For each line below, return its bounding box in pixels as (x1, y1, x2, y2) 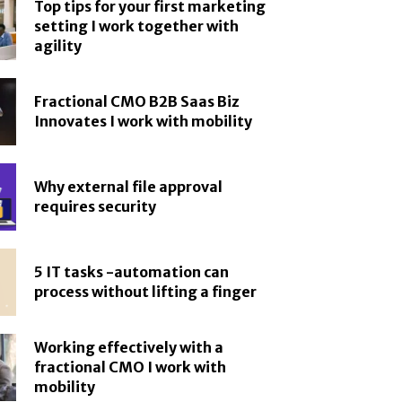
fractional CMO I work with (34, 358, 227, 377)
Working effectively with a (34, 338, 224, 357)
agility (34, 37, 83, 56)
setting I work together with (34, 17, 240, 36)
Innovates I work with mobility (34, 112, 253, 131)
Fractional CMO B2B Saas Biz (34, 92, 240, 111)
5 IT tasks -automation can (34, 263, 230, 282)
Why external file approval (34, 178, 223, 197)
